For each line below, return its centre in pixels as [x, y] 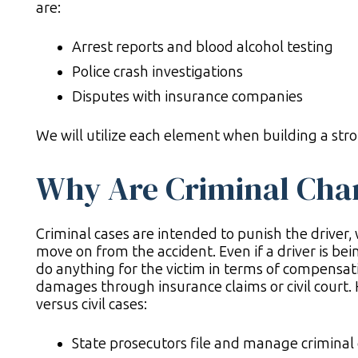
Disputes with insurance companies [187, 97]
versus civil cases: [91, 305]
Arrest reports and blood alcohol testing [203, 48]
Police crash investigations [157, 72]
